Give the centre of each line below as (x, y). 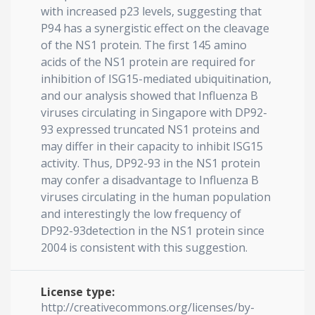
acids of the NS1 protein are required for (148, 62)
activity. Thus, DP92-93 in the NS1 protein (150, 163)
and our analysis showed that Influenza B (149, 96)
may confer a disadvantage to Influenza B (150, 180)
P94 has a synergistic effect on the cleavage (155, 28)
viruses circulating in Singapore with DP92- (154, 112)
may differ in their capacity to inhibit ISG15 (152, 146)
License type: (78, 292)
